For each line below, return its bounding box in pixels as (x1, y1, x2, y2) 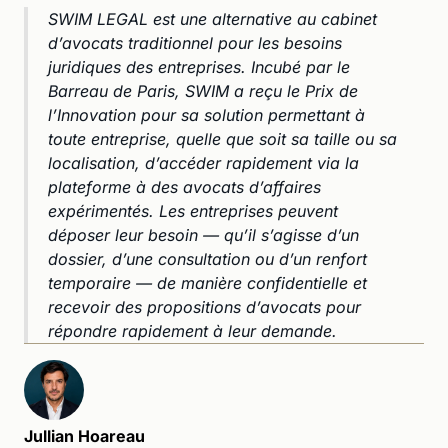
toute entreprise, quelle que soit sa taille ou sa (48, 128, 397, 149)
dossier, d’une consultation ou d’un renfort (48, 248, 367, 269)
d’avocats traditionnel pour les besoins (48, 32, 342, 53)
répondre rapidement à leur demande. (48, 320, 337, 341)
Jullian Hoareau (24, 425, 145, 446)
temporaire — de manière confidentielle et (48, 272, 367, 293)
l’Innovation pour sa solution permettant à (48, 104, 365, 125)
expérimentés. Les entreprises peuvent (48, 200, 338, 221)
